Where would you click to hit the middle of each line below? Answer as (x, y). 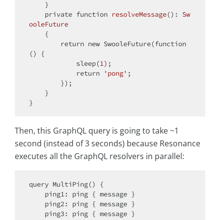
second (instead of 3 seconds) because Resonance (108, 143)
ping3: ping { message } (37, 213)
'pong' (115, 73)
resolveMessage (139, 14)
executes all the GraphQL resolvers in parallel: (99, 156)
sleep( (88, 63)
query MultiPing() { (66, 184)
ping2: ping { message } (37, 204)
